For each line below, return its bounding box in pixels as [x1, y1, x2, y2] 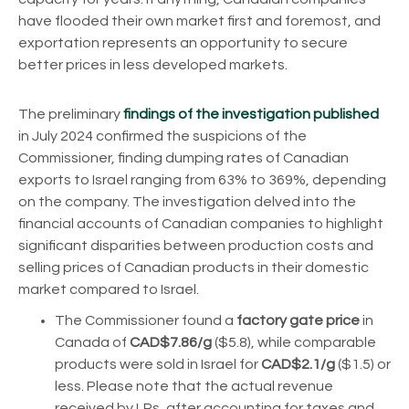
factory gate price [236, 312, 360, 328]
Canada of [55, 334, 130, 350]
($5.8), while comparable [212, 334, 376, 350]
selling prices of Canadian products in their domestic [18, 259, 369, 275]
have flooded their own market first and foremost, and [18, 13, 381, 28]
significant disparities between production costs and [18, 237, 373, 253]
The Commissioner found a [55, 312, 236, 328]
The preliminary [18, 106, 123, 121]
